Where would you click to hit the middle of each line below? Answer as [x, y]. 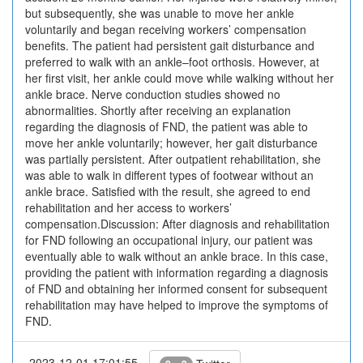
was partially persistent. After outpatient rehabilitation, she [173, 159]
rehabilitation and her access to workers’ [128, 207]
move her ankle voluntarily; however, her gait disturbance [171, 143]
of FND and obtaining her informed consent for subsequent [176, 288]
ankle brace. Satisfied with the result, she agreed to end [168, 191]
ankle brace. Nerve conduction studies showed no [153, 94]
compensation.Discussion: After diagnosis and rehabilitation [177, 224]
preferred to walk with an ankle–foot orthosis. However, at [172, 62]
